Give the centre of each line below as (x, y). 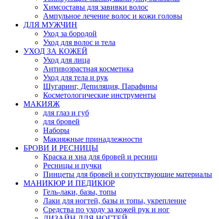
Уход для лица (66, 60)
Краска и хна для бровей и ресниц (100, 157)
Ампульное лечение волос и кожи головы (113, 16)
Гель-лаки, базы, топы (80, 192)
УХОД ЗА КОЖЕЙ (55, 51)
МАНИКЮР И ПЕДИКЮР (69, 183)
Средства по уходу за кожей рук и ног (106, 210)
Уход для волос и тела (79, 43)
